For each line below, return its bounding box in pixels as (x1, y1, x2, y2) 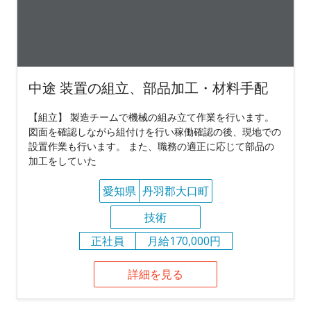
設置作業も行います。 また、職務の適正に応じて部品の (28, 139, 274, 153)
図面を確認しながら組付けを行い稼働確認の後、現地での (28, 124, 281, 138)
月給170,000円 (146, 233, 221, 249)
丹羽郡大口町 (142, 183, 209, 199)
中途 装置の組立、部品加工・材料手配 (28, 78, 268, 97)
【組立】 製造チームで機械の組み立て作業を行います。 (28, 110, 274, 124)
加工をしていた (28, 153, 96, 167)
